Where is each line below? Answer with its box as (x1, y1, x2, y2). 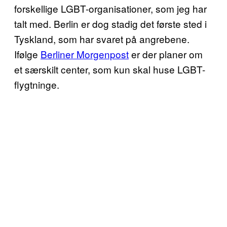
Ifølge (14, 47, 41, 61)
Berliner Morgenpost (41, 47, 129, 61)
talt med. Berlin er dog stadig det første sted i (14, 17, 207, 30)
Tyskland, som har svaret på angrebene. (14, 32, 190, 46)
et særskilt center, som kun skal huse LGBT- (14, 62, 205, 76)
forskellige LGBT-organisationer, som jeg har (14, 2, 207, 15)
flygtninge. (14, 78, 59, 91)
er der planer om (129, 47, 203, 61)
